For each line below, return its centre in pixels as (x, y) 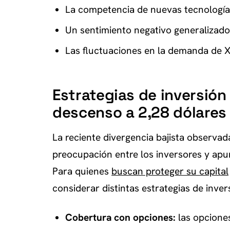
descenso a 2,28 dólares (139, 112)
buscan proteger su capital (170, 171)
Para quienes (82, 171)
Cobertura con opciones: (120, 217)
